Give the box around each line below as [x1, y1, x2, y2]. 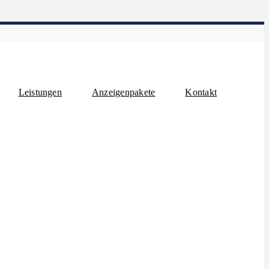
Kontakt [185, 87, 217, 97]
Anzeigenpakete [91, 87, 156, 97]
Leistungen [18, 87, 62, 97]
